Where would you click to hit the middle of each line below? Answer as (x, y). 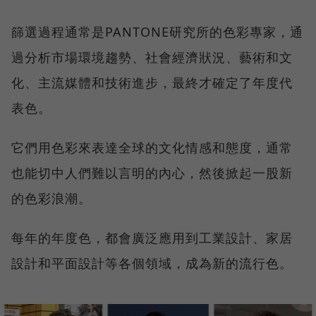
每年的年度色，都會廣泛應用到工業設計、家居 (152, 237)
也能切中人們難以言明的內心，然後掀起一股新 (152, 172)
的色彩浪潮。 (51, 198)
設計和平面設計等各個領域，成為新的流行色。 (152, 263)
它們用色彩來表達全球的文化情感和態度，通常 (152, 147)
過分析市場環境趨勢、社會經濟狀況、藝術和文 (152, 57)
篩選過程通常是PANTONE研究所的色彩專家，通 (157, 31)
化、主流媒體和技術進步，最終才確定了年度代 (152, 82)
